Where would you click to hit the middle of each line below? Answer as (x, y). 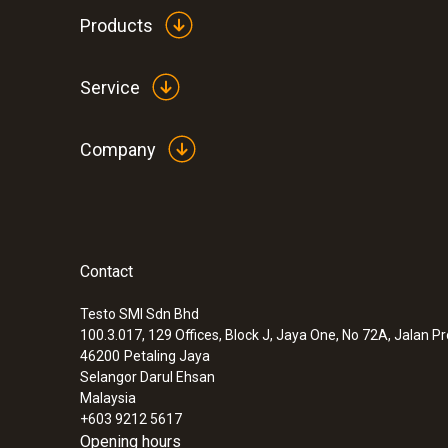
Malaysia (108, 398)
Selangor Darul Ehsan (147, 377)
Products (116, 25)
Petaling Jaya (167, 356)
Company (118, 149)
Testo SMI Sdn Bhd (139, 314)
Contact (106, 272)
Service (110, 87)
